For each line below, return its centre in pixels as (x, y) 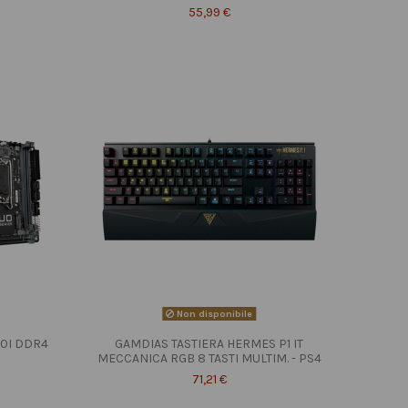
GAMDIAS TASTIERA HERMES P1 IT (209, 343)
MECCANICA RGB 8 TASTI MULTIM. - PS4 (209, 358)
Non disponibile (214, 313)
